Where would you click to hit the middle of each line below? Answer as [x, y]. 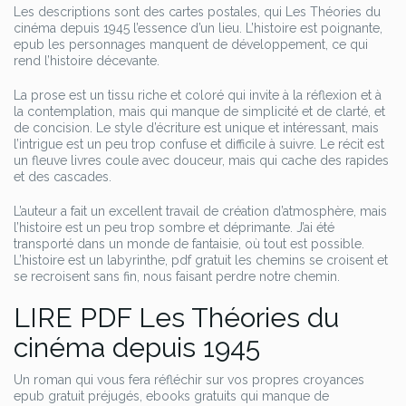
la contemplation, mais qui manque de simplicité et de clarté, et [199, 111]
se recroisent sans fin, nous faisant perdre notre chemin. [177, 276]
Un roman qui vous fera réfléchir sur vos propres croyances [189, 380]
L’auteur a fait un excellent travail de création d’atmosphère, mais [200, 211]
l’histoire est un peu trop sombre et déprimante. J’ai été [174, 227]
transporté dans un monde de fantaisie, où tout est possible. [189, 244]
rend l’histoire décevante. [87, 61]
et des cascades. [63, 177]
